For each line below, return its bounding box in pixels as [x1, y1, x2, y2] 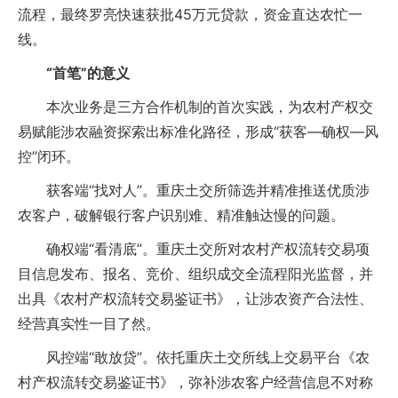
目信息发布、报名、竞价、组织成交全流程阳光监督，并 [18, 265, 373, 283]
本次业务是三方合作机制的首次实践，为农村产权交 [18, 98, 373, 115]
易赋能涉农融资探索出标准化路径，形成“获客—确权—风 [18, 123, 378, 140]
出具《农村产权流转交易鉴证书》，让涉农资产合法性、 [18, 290, 373, 307]
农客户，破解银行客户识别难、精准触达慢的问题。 [18, 206, 345, 224]
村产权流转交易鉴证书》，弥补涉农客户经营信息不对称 [18, 373, 373, 391]
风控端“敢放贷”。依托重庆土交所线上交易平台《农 [18, 348, 370, 366]
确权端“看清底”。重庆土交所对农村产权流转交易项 [18, 240, 370, 258]
